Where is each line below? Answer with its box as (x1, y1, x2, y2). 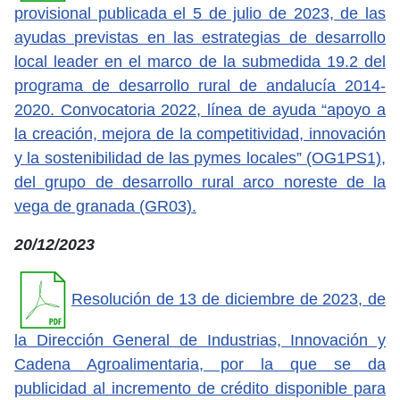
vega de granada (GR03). (14, 196, 196, 215)
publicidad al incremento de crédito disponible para (14, 379, 386, 397)
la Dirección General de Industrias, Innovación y (14, 330, 386, 349)
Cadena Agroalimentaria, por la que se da (14, 354, 386, 373)
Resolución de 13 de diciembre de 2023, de (71, 289, 386, 308)
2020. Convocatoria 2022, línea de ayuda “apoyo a (14, 100, 386, 119)
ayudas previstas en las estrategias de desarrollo (14, 28, 386, 46)
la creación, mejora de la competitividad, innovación (14, 124, 386, 143)
